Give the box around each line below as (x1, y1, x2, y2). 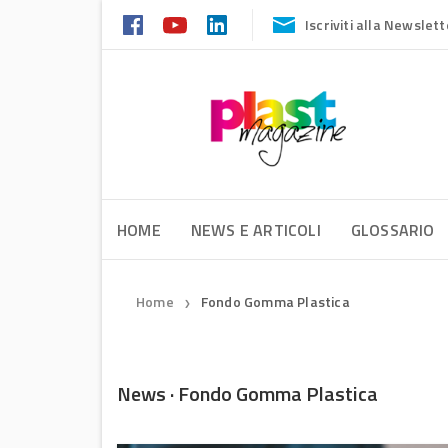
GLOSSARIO (350, 218, 435, 242)
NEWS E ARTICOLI (190, 218, 321, 242)
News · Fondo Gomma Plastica (117, 378, 378, 409)
